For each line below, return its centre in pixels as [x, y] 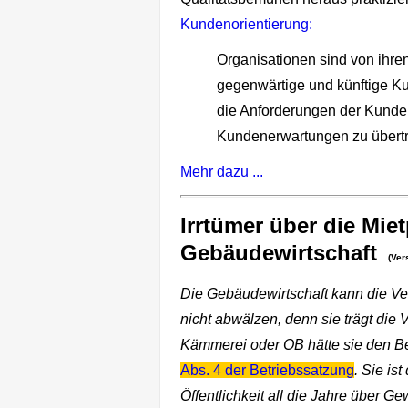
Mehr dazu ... [222, 172]
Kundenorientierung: [248, 25]
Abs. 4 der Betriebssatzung [267, 371]
